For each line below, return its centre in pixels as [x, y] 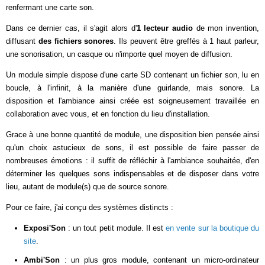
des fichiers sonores [76, 41]
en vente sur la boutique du [213, 228]
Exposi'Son [45, 228]
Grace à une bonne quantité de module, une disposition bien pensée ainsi [132, 135]
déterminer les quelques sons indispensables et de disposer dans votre [132, 174]
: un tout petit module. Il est [116, 228]
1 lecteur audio [165, 28]
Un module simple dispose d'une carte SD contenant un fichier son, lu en [132, 75]
